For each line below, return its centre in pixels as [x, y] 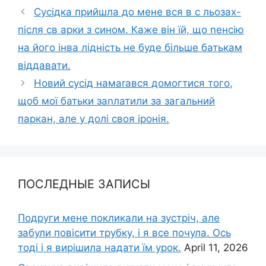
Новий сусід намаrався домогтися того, [134, 83]
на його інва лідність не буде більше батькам [130, 47]
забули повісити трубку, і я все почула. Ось [124, 233]
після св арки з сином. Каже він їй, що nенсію [131, 30]
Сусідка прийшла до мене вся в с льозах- [138, 12]
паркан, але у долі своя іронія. [94, 119]
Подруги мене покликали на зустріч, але [119, 218]
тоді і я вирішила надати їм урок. [99, 248]
